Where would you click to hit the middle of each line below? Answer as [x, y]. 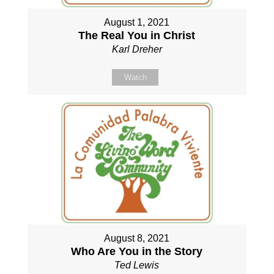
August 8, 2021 [137, 238]
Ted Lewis [137, 265]
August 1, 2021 [137, 23]
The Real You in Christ [137, 36]
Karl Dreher [137, 50]
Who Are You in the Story [137, 251]
